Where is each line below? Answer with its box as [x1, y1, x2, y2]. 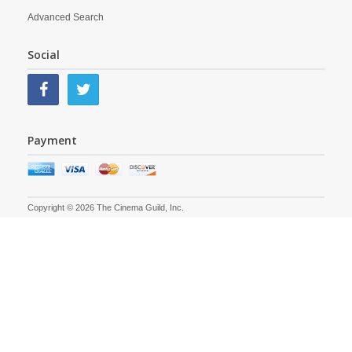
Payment [27, 133, 77, 148]
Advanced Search [27, 12, 104, 23]
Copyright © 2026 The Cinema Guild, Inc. [27, 203, 184, 212]
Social [27, 47, 60, 62]
